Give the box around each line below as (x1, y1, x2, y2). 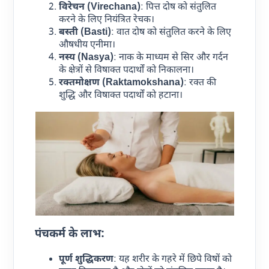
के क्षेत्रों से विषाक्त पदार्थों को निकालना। (59, 64, 195, 77)
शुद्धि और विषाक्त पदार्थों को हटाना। (59, 89, 183, 103)
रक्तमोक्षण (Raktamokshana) (59, 77, 184, 90)
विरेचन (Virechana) (59, 1, 141, 14)
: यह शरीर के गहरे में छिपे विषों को (113, 253, 232, 266)
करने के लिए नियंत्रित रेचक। (59, 14, 155, 27)
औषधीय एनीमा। (59, 39, 116, 52)
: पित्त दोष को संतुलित (141, 1, 217, 14)
